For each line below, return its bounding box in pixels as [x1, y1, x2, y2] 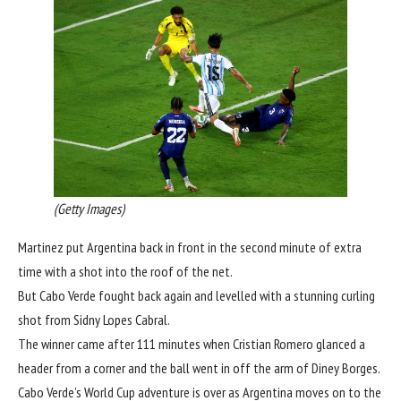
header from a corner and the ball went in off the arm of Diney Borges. [18, 358, 380, 377]
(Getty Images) [54, 199, 124, 218]
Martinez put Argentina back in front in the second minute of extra [18, 237, 362, 256]
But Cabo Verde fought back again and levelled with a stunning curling [18, 286, 375, 304]
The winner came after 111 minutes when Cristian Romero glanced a [18, 334, 365, 353]
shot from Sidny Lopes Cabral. [18, 310, 170, 328]
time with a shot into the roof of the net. [18, 261, 233, 280]
